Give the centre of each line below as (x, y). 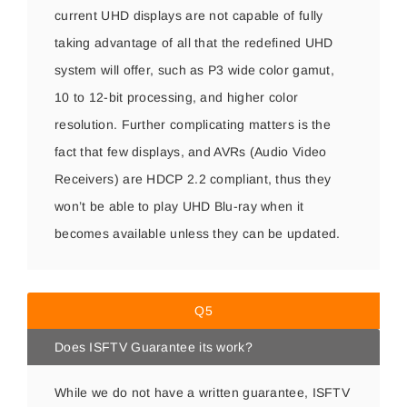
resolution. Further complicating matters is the (193, 124)
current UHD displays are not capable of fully (189, 15)
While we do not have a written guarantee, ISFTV (202, 392)
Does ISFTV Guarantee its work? (153, 347)
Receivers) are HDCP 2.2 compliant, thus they (193, 179)
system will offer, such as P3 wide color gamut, (194, 70)
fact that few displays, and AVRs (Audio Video (190, 152)
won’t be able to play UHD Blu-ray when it (179, 206)
